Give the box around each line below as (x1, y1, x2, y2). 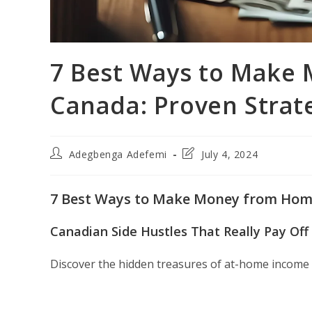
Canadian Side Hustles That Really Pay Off (50, 223, 309, 240)
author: (49, 159, 85, 173)
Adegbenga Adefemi (68, 148, 167, 161)
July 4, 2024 (201, 148, 258, 161)
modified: (182, 173, 228, 186)
